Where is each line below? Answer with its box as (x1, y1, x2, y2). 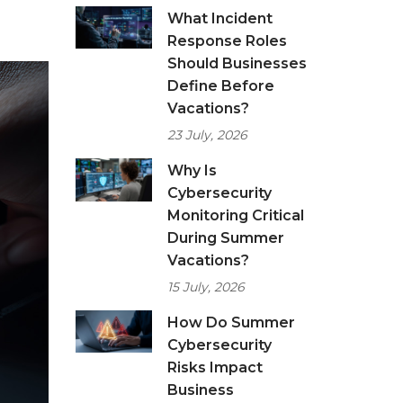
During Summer (166, 229, 284, 246)
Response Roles (166, 32, 287, 49)
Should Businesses (166, 55, 307, 72)
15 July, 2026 (166, 279, 245, 295)
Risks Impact (166, 359, 263, 376)
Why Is (166, 162, 217, 179)
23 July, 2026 (166, 127, 247, 143)
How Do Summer (166, 314, 295, 331)
